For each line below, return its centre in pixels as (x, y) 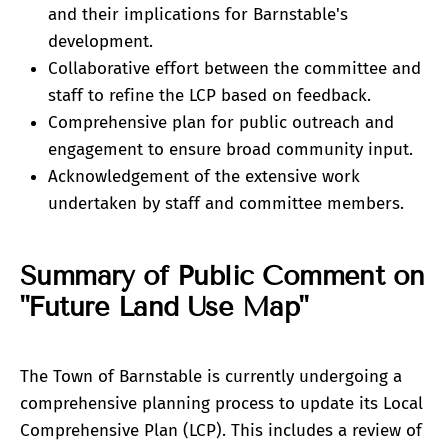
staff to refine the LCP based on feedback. (209, 96)
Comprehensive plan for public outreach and (221, 123)
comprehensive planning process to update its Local (221, 404)
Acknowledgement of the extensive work (204, 177)
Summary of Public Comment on (222, 275)
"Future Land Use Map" (164, 306)
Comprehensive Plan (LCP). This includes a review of (221, 431)
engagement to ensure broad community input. (230, 150)
